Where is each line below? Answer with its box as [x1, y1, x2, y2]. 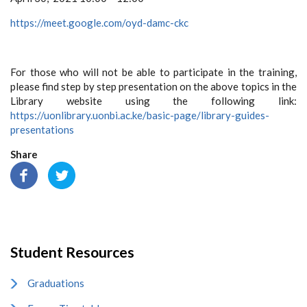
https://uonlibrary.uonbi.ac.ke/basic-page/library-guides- [10, 109, 269, 121]
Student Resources [10, 243, 134, 260]
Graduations [27, 277, 84, 289]
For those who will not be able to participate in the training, [10, 66, 297, 78]
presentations [10, 123, 74, 136]
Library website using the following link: [10, 95, 297, 107]
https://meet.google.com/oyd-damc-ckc [10, 16, 188, 29]
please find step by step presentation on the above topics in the [10, 80, 297, 93]
